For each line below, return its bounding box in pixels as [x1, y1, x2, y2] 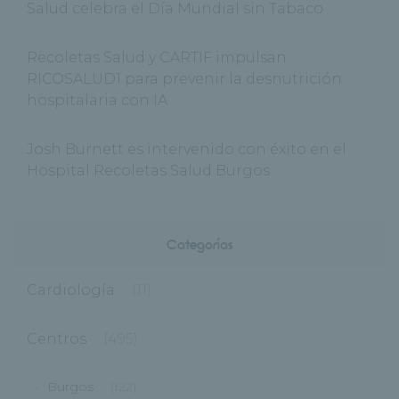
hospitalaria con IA [27, 92, 167, 110]
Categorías [166, 235, 233, 254]
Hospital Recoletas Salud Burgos [27, 162, 270, 180]
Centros [27, 330, 86, 348]
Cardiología [27, 281, 115, 299]
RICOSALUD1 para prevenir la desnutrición [27, 70, 342, 88]
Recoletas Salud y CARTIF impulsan [27, 49, 287, 67]
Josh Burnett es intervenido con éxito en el [27, 141, 346, 159]
